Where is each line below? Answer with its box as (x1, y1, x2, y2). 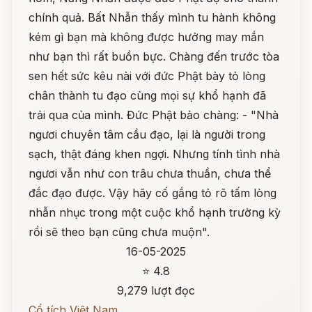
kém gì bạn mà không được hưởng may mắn (29, 30, 264, 44)
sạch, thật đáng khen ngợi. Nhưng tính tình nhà (29, 147, 280, 161)
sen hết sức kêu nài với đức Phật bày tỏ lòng (29, 69, 265, 83)
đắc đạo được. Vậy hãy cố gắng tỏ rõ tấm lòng (29, 186, 276, 200)
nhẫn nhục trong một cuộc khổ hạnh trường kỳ (29, 205, 281, 219)
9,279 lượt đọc (117, 283, 195, 297)
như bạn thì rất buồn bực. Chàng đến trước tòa (29, 49, 279, 63)
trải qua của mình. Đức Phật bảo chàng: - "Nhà (29, 108, 279, 122)
